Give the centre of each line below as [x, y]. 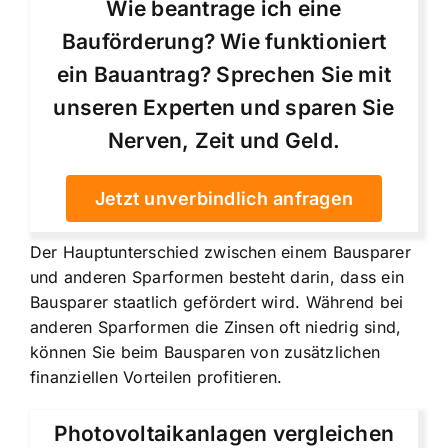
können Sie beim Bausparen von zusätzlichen [205, 351]
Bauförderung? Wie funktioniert [224, 41]
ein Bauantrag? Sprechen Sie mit [224, 74]
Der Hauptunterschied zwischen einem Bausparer [220, 251]
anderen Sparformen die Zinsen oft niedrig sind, [216, 326]
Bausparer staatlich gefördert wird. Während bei [217, 301]
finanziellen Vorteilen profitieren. [156, 376]
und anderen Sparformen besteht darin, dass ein [217, 276]
